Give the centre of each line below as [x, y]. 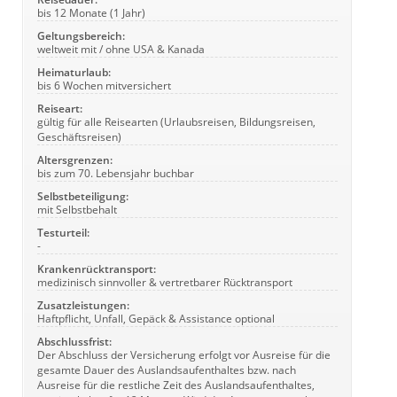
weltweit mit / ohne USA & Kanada [121, 49]
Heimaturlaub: [74, 72]
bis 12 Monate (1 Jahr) [91, 12]
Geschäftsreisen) [79, 136]
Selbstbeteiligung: [83, 196]
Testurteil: [63, 232]
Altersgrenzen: [75, 160]
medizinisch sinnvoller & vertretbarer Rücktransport [165, 282]
